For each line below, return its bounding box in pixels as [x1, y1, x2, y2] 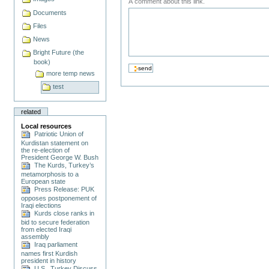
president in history [21, 257, 77, 265]
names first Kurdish [21, 250, 78, 258]
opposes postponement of [21, 195, 97, 202]
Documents [33, 8, 67, 16]
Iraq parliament [31, 241, 78, 249]
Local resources [21, 122, 72, 130]
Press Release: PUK [31, 186, 95, 193]
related [21, 108, 41, 116]
